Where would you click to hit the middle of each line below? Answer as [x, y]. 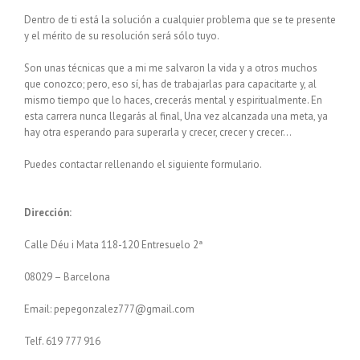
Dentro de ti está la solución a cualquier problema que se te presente [180, 20]
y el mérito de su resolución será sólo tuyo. [122, 36]
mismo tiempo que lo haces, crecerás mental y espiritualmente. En [173, 100]
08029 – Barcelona [67, 277]
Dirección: [48, 213]
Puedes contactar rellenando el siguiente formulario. [143, 164]
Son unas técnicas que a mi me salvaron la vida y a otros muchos [171, 68]
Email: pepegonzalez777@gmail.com [109, 309]
